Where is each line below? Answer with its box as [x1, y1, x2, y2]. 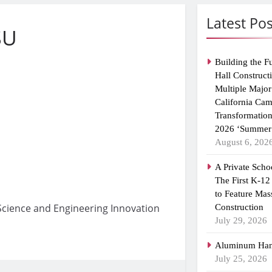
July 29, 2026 [215, 215, 268, 225]
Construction [215, 202, 264, 212]
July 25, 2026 [215, 253, 268, 263]
